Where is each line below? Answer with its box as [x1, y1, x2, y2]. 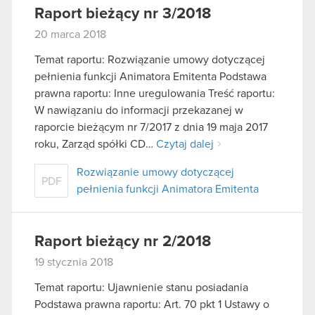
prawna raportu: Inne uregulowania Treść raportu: [34, 87, 275, 99]
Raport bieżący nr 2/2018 [34, 233, 211, 250]
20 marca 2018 [34, 29, 106, 41]
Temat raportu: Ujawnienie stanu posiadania [34, 281, 248, 293]
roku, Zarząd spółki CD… [34, 138, 156, 150]
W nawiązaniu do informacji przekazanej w [34, 104, 243, 116]
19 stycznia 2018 [34, 256, 113, 268]
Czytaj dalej [156, 138, 214, 150]
